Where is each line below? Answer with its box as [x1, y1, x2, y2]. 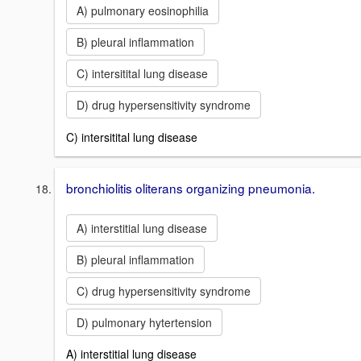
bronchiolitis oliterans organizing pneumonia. [66, 178, 315, 197]
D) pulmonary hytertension [77, 313, 212, 330]
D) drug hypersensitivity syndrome [77, 97, 251, 113]
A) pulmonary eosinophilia [77, 2, 209, 19]
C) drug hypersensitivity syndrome [77, 282, 251, 299]
